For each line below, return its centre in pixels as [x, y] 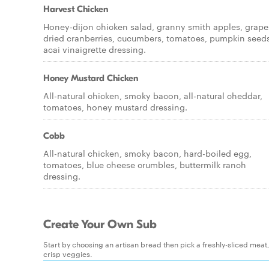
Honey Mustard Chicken [91, 78]
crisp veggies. [68, 253]
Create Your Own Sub [100, 225]
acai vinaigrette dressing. [95, 49]
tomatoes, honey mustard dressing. [115, 107]
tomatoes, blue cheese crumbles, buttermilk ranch [145, 165]
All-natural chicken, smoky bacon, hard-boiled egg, [147, 153]
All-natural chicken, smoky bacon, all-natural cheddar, [153, 95]
